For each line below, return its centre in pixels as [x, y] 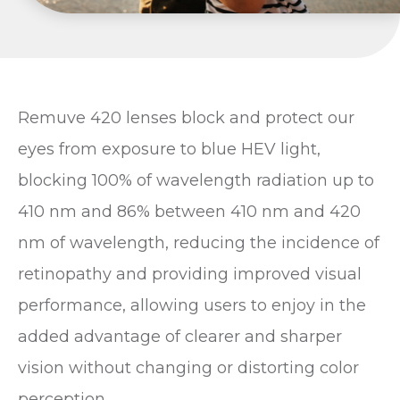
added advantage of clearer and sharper [180, 336]
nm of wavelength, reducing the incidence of [199, 242]
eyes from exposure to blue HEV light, [169, 149]
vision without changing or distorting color [188, 367]
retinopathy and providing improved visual [190, 274]
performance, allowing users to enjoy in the [192, 305]
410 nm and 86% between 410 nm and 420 [189, 211]
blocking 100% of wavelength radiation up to [196, 180]
